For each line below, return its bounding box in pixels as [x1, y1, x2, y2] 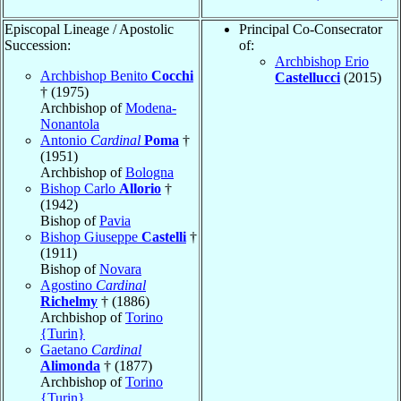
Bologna [125, 164, 174, 180]
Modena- [125, 99, 176, 115]
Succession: [4, 37, 71, 53]
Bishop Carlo [40, 180, 119, 196]
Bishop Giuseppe [40, 228, 141, 244]
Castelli [141, 228, 186, 244]
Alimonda [40, 357, 100, 373]
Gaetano [40, 341, 91, 357]
